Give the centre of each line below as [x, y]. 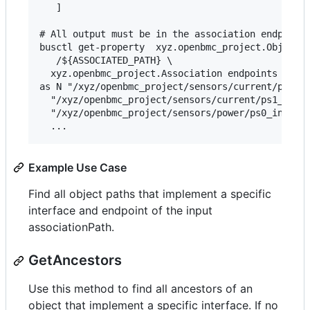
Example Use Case [77, 168]
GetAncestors [75, 261]
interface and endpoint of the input [120, 211]
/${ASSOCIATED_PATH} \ [106, 61]
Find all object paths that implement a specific [150, 194]
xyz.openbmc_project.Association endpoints [158, 74]
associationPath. [71, 227]
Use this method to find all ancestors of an [140, 289]
